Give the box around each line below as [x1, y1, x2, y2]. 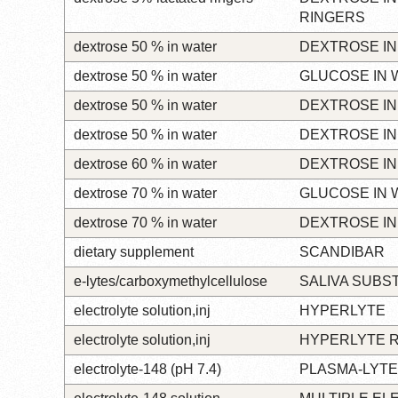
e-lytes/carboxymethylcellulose [74, 273, 267, 289]
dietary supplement [74, 243, 194, 259]
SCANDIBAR [299, 243, 385, 259]
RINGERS [299, 9, 365, 25]
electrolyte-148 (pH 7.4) [74, 361, 221, 377]
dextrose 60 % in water [74, 155, 217, 171]
